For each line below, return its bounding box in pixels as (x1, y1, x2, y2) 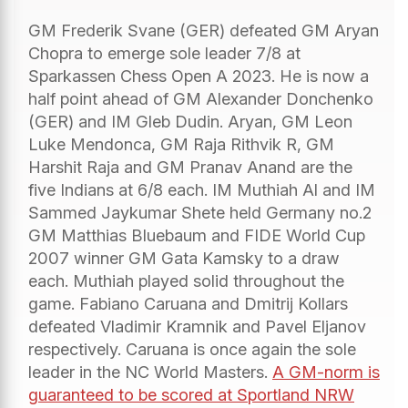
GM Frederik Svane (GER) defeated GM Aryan (28, 20, 379, 40)
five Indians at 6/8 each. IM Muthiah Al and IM (28, 179, 375, 199)
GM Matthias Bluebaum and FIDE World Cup (28, 225, 365, 245)
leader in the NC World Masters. (28, 362, 272, 382)
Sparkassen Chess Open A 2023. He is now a (28, 66, 369, 86)
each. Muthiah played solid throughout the (28, 270, 344, 291)
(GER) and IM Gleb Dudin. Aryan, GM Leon (28, 111, 352, 131)
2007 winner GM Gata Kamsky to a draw (28, 248, 340, 268)
